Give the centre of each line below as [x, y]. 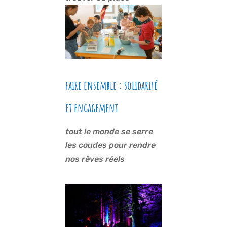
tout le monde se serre [109, 131]
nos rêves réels [95, 159]
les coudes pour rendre [110, 145]
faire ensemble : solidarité [111, 85]
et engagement [91, 108]
